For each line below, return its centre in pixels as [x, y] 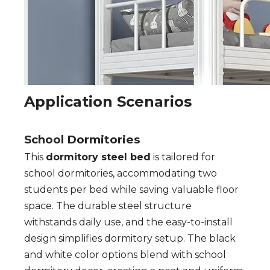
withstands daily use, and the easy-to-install [128, 222]
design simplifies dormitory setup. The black [130, 239]
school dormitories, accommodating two [121, 174]
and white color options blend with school [125, 255]
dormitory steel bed [98, 157]
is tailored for [183, 157]
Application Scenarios [108, 102]
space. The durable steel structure [108, 206]
